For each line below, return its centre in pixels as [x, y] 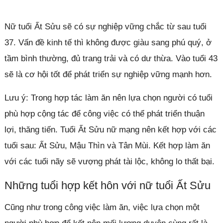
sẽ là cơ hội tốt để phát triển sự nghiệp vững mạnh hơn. [108, 74]
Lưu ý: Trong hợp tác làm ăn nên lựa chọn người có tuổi [108, 98]
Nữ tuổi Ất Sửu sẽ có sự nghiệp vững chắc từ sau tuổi [105, 26]
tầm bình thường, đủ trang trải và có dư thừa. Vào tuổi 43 [111, 58]
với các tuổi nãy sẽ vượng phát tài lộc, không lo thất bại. [109, 161]
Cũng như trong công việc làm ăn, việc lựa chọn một [102, 207]
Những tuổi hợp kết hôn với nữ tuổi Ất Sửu [107, 185]
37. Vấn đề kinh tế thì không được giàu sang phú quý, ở [108, 42]
